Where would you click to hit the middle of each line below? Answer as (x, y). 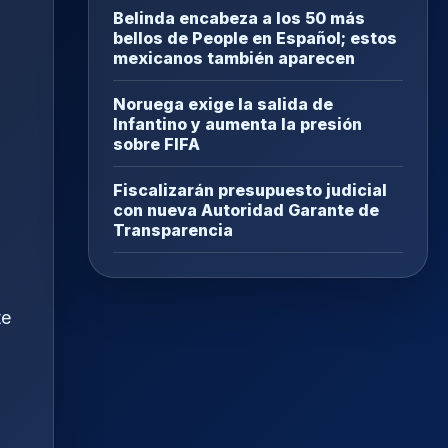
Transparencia (173, 230)
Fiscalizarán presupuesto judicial (250, 190)
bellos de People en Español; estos (255, 38)
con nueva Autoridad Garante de (246, 210)
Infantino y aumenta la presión (237, 124)
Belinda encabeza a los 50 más (239, 18)
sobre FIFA (156, 144)
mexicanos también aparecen (234, 58)
